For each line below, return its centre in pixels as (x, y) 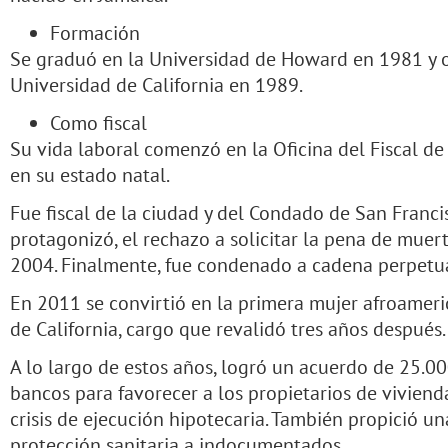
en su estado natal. (90, 174)
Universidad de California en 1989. (156, 84)
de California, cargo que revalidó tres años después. (228, 328)
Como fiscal (98, 122)
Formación (95, 32)
